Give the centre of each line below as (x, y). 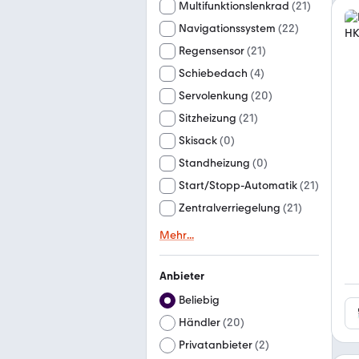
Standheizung (214, 163)
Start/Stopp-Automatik (238, 186)
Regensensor (212, 51)
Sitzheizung (208, 118)
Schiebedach (213, 73)
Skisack (198, 141)
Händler (200, 323)
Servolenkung (214, 96)
